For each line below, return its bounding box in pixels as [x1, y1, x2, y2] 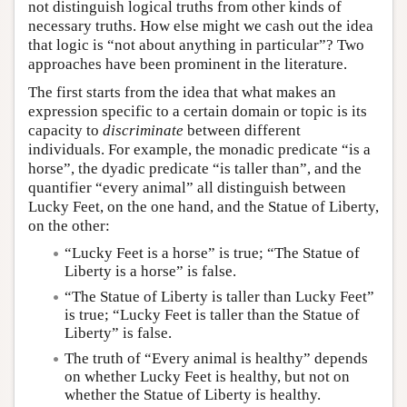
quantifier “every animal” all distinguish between [28, 178, 346, 196]
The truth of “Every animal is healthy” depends [65, 350, 368, 368]
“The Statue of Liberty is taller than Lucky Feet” [65, 287, 374, 305]
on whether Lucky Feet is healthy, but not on [65, 368, 350, 386]
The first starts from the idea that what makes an [28, 83, 336, 101]
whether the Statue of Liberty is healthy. [65, 386, 321, 404]
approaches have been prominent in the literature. [28, 55, 347, 73]
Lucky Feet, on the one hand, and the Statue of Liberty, [28, 197, 379, 215]
